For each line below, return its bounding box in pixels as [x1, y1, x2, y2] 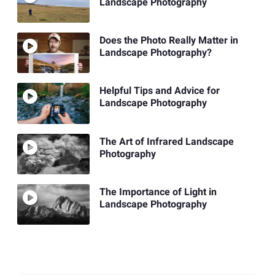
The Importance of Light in [99, 185, 217, 200]
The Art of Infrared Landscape [99, 134, 234, 149]
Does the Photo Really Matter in [99, 33, 238, 48]
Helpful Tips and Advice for [99, 83, 220, 99]
